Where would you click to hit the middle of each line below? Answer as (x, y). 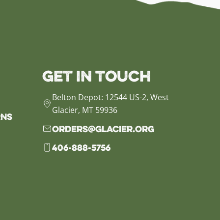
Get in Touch (97, 76)
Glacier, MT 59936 (86, 110)
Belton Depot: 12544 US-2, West (111, 97)
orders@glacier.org (103, 129)
